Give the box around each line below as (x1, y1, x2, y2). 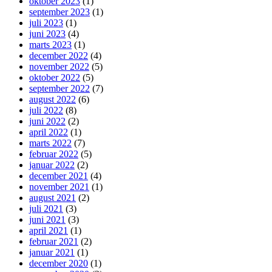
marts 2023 (29, 39, 72, 50)
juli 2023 (29, 18, 63, 29)
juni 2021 (29, 214, 66, 225)
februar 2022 (29, 149, 78, 160)
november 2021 (29, 182, 89, 192)
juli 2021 (29, 203, 63, 214)
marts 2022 (29, 138, 72, 149)
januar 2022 (29, 160, 75, 171)
